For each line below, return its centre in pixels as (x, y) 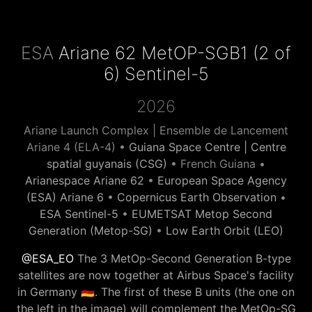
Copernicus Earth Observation (196, 197)
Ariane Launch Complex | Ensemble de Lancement (156, 130)
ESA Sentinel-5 (79, 213)
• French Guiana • (216, 163)
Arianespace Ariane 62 (85, 180)
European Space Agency (222, 180)
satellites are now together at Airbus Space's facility (156, 275)
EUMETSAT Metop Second (202, 213)
